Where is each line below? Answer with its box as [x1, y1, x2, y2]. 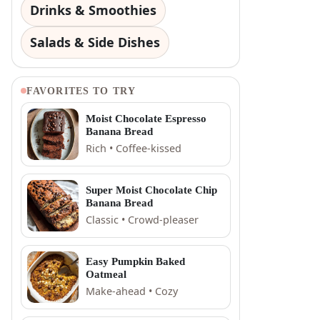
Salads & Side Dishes [30, 33, 160, 51]
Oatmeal [86, 269, 126, 281]
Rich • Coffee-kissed [86, 141, 181, 156]
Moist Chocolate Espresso [86, 113, 206, 125]
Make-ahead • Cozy [86, 284, 178, 299]
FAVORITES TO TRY [26, 85, 136, 96]
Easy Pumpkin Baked [86, 256, 185, 268]
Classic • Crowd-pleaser [86, 213, 199, 227]
